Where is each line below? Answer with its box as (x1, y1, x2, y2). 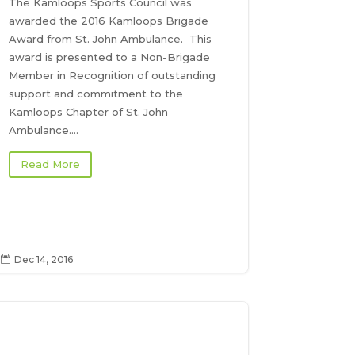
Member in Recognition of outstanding (9, 68, 216, 82)
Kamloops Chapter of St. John (9, 105, 169, 118)
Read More (21, 158, 81, 171)
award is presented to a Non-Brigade (9, 50, 211, 63)
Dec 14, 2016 (14, 254, 74, 266)
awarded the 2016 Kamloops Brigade (9, 13, 209, 27)
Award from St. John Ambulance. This (9, 32, 212, 45)
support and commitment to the (9, 86, 184, 100)
